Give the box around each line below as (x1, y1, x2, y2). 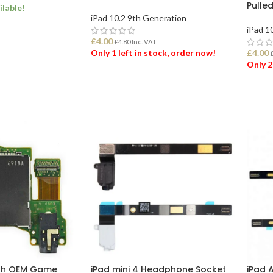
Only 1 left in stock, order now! (90, 47, 216, 58)
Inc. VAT (130, 37, 157, 46)
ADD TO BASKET (97, 78, 162, 88)
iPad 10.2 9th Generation (90, 12, 186, 23)
